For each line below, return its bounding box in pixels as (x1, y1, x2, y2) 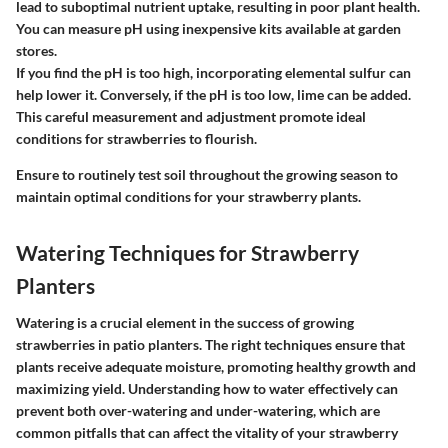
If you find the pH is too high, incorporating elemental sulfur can (16, 63, 411, 81)
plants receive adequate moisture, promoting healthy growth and (16, 358, 416, 375)
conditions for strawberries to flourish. (16, 129, 257, 147)
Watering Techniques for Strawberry (16, 239, 359, 265)
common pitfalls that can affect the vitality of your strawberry (16, 424, 398, 441)
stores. (16, 41, 57, 59)
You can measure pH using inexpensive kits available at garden (16, 19, 401, 37)
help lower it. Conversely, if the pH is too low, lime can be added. (16, 85, 411, 103)
